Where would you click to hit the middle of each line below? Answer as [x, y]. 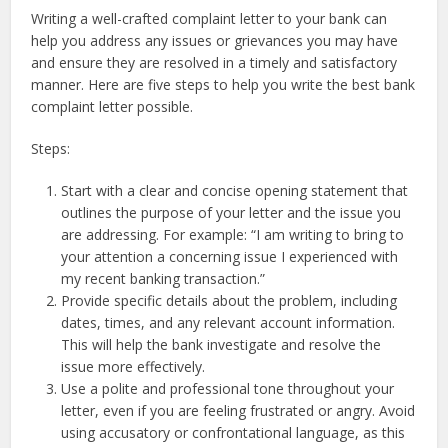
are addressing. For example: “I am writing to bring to [233, 235]
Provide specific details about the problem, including [229, 301]
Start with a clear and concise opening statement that [235, 191]
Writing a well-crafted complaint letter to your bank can [209, 19]
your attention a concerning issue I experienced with [230, 257]
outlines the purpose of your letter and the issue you [231, 213]
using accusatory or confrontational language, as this [233, 433]
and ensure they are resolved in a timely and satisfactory [214, 63]
